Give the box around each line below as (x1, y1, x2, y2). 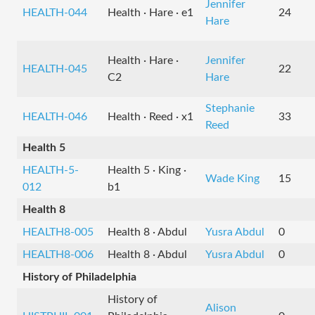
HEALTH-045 (22, 63, 87, 75)
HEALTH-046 (22, 111, 87, 122)
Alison (205, 302, 236, 314)
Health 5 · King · (108, 165, 186, 176)
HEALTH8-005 (22, 226, 94, 238)
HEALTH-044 (22, 7, 87, 18)
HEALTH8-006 (22, 249, 94, 260)
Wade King (205, 173, 259, 184)
